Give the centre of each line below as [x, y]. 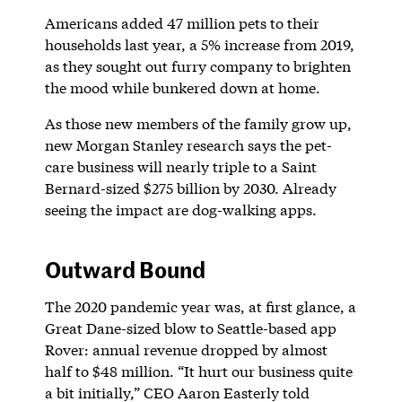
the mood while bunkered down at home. [182, 87]
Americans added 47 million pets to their [182, 22]
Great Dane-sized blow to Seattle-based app [190, 328]
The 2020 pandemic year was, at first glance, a [200, 306]
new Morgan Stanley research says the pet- [188, 144]
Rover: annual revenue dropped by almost [186, 349]
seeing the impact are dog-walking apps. [180, 209]
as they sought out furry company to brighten [197, 66]
